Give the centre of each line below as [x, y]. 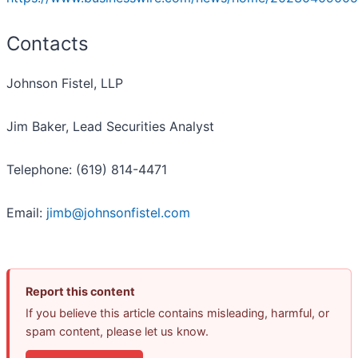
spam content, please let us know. [117, 332]
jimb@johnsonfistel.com [118, 213]
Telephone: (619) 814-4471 [87, 170]
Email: [26, 213]
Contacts [48, 44]
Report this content [80, 292]
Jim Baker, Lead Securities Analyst [110, 127]
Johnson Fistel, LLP [65, 84]
